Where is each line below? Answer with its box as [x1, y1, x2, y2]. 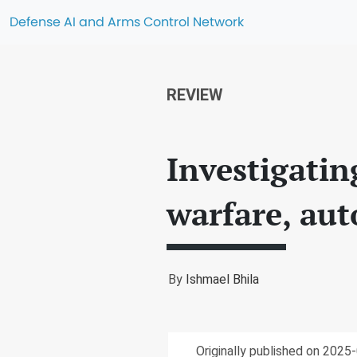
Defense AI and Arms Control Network [10, 13, 244, 31]
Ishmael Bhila [186, 272, 259, 287]
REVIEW [167, 85, 223, 104]
